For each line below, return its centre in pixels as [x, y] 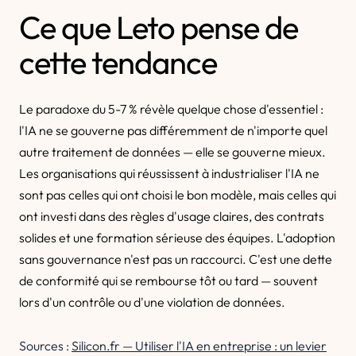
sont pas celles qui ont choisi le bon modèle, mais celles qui [178, 195]
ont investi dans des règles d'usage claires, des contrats [172, 216]
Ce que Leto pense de [159, 27]
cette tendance [118, 62]
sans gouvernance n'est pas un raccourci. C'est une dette [176, 259]
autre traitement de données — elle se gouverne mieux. [172, 152]
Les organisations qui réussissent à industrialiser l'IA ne [169, 173]
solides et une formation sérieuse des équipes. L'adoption [177, 238]
